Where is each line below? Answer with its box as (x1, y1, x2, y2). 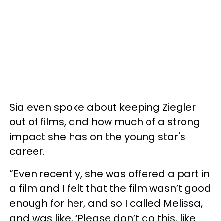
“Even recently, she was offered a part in (9, 166, 210, 181)
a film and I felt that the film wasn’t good (9, 181, 211, 195)
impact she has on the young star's (9, 129, 185, 144)
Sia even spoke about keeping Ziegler (9, 100, 196, 114)
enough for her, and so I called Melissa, (9, 196, 203, 210)
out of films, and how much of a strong (9, 114, 200, 129)
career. (9, 144, 45, 158)
